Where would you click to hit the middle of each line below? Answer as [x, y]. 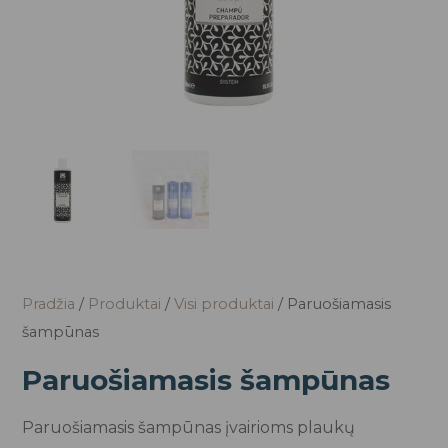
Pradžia [49, 303]
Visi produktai [224, 303]
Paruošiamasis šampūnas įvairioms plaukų [189, 427]
